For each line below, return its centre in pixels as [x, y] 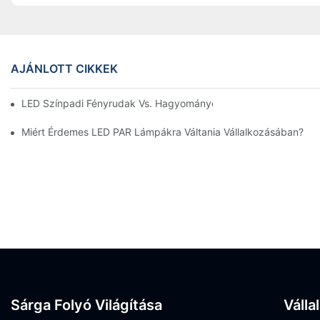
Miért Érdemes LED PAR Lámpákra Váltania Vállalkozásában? [162, 131]
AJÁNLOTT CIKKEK [64, 68]
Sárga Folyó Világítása [86, 305]
